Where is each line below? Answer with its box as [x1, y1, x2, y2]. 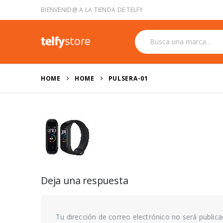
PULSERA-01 [108, 74, 148, 83]
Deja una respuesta [41, 174, 128, 187]
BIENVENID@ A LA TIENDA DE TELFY [41, 5, 143, 14]
